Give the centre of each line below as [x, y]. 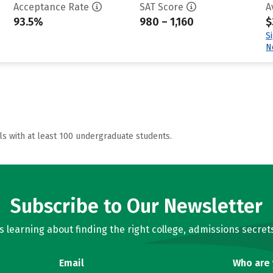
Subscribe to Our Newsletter [136, 206]
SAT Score [161, 7]
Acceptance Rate [51, 7]
